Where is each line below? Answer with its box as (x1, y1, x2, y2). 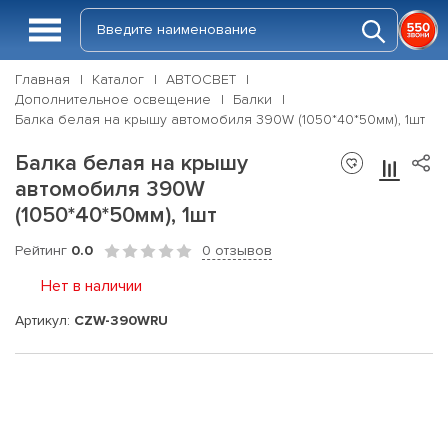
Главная (15, 71, 70, 88)
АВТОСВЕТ (166, 71, 236, 88)
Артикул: (15, 311, 74, 329)
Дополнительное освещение (15, 91, 211, 108)
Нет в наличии (41, 276, 142, 296)
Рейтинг (15, 242, 71, 259)
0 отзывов (202, 242, 272, 259)
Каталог (92, 71, 144, 88)
